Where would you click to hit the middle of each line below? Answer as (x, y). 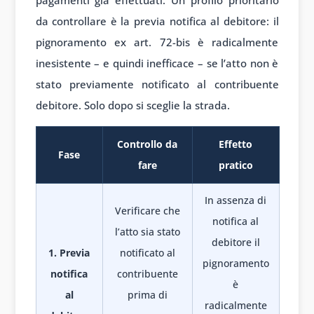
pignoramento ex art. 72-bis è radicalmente (157, 42)
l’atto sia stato (147, 232)
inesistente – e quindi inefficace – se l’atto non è (157, 63)
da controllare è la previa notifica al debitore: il (157, 21)
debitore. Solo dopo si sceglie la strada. (132, 105)
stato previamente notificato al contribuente (157, 84)
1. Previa (69, 253)
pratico (235, 165)
